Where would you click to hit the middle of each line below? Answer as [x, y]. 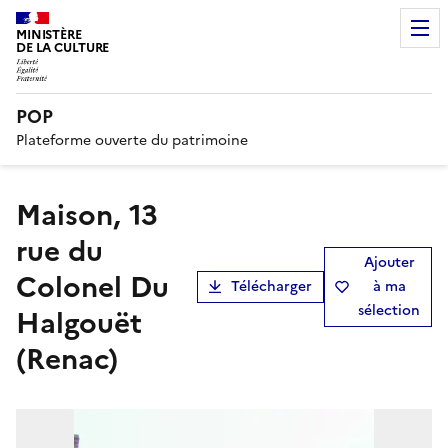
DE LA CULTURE [63, 47]
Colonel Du [92, 286]
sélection [389, 310]
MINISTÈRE [49, 34]
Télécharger [271, 286]
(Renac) [67, 358]
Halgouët [79, 322]
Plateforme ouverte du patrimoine [132, 140]
